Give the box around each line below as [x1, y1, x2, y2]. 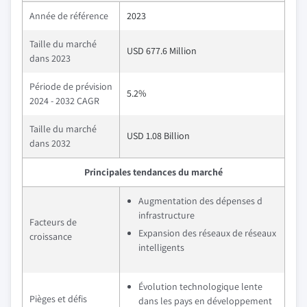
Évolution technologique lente [138, 280, 262, 293]
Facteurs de [29, 216, 77, 228]
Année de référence [29, 10, 108, 22]
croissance [29, 230, 72, 243]
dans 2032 [29, 137, 71, 149]
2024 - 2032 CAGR [29, 95, 99, 107]
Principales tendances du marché [84, 166, 223, 178]
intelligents [138, 241, 184, 254]
